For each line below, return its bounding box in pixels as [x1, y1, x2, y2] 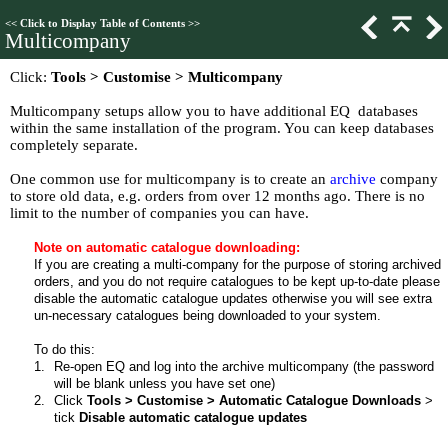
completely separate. [10, 137, 138, 153]
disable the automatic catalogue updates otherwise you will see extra [34, 291, 432, 306]
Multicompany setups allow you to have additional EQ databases [10, 103, 418, 119]
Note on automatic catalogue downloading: [34, 240, 300, 255]
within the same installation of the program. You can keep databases [10, 120, 434, 136]
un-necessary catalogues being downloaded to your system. [34, 308, 381, 323]
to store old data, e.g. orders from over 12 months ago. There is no [10, 188, 425, 204]
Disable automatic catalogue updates [75, 410, 307, 425]
